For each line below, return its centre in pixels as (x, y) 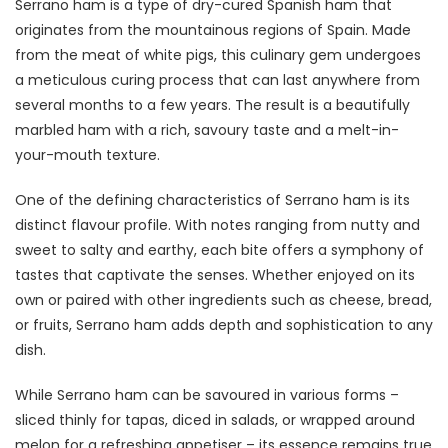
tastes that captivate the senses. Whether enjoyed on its (215, 274)
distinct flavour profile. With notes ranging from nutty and (217, 224)
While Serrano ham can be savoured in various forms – (207, 394)
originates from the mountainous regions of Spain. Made (213, 29)
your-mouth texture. (87, 154)
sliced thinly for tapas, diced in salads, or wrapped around (215, 419)
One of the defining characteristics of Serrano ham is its (212, 199)
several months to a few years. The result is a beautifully (212, 104)
